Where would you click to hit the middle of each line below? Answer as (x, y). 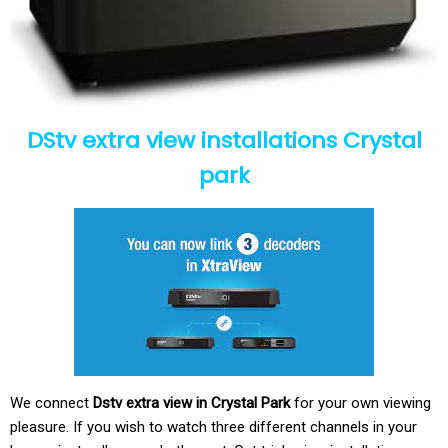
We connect (49, 403)
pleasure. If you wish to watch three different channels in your (213, 427)
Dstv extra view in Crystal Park (189, 403)
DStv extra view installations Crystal (224, 140)
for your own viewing (360, 403)
